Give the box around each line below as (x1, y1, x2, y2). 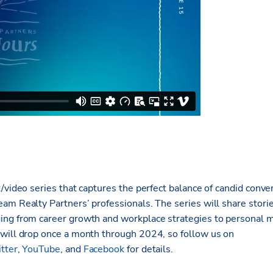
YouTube (22, 242, 60, 256)
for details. (124, 242, 174, 256)
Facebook (83, 242, 125, 256)
